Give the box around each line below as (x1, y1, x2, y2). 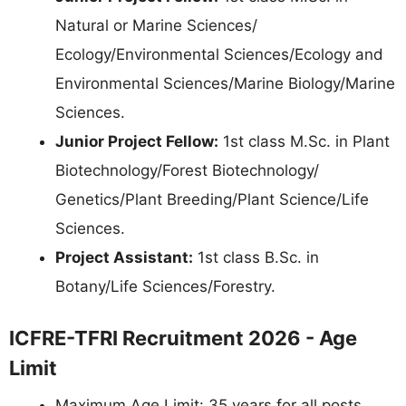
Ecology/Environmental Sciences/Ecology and (55, 44, 383, 63)
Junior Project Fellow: (55, 131, 218, 150)
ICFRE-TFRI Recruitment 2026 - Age (9, 326, 357, 350)
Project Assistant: (55, 247, 193, 266)
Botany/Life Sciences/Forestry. (55, 276, 275, 295)
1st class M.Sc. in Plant (218, 131, 390, 150)
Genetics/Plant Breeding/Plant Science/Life (55, 189, 369, 208)
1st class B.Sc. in (193, 247, 319, 266)
